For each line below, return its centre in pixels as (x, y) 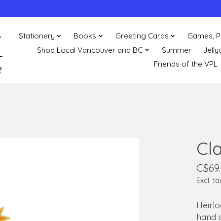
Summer (176, 50)
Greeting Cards (142, 36)
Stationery (37, 36)
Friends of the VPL (186, 64)
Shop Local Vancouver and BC (90, 50)
